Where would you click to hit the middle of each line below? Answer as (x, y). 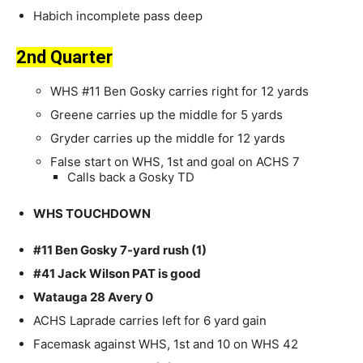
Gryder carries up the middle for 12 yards (168, 139)
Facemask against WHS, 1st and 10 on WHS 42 (166, 344)
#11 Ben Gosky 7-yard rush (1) (120, 250)
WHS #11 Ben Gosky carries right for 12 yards (179, 92)
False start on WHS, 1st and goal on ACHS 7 (175, 162)
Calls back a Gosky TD (131, 177)
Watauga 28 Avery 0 (93, 297)
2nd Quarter (64, 58)
